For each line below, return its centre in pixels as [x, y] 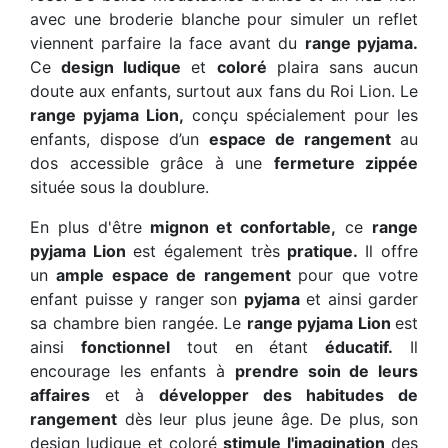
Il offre [388, 251]
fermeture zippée [345, 163]
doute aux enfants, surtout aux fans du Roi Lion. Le [224, 91]
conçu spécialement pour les [301, 115]
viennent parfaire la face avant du [167, 43]
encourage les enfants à [132, 371]
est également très [202, 251]
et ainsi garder [358, 299]
